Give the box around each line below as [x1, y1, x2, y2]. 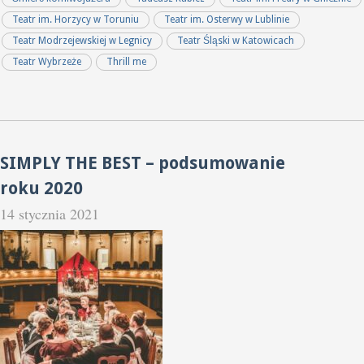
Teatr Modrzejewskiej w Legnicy [12, 34, 153, 46]
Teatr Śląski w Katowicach [177, 34, 295, 46]
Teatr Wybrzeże [12, 55, 82, 67]
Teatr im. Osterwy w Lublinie [164, 14, 290, 26]
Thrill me [106, 55, 147, 67]
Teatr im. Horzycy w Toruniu [12, 14, 140, 26]
